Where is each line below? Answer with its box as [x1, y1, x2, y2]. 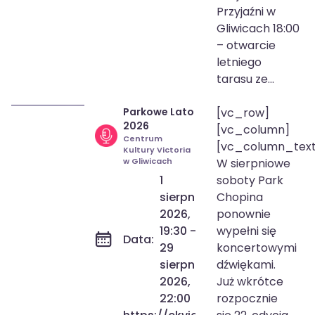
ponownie [217, 206, 271, 222]
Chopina [217, 189, 264, 205]
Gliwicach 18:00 [217, 20, 300, 37]
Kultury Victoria [123, 144, 191, 155]
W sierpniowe [217, 155, 291, 172]
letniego [217, 54, 262, 70]
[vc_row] [217, 105, 270, 121]
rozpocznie [217, 290, 278, 307]
